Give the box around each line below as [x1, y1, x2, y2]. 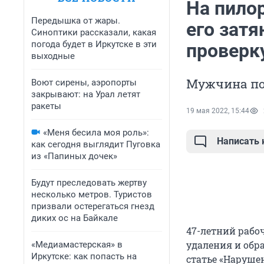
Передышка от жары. [31, 15, 120, 26]
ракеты [31, 101, 61, 111]
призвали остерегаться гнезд [31, 201, 154, 212]
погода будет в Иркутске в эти [31, 39, 157, 49]
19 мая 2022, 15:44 [186, 107, 249, 115]
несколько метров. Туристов [31, 189, 152, 200]
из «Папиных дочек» [31, 151, 117, 161]
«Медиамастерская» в [31, 239, 123, 250]
